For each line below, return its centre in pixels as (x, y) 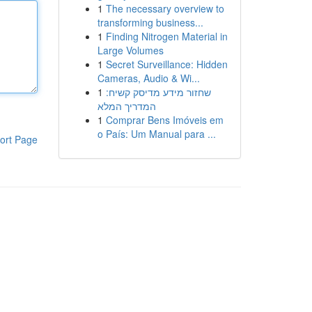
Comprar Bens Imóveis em (164, 120)
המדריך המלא (126, 106)
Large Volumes (130, 50)
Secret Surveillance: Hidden (166, 64)
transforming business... (150, 22)
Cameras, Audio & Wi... (148, 78)
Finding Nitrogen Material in (166, 36)
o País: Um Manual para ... (156, 134)
